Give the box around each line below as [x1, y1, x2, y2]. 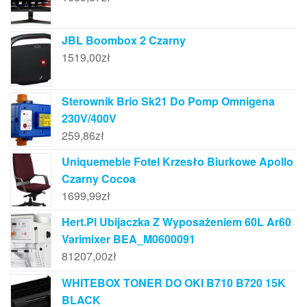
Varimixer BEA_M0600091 [62, 231, 195, 247]
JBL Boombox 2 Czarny [62, 32, 186, 49]
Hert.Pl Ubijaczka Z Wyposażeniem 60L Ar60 [62, 214, 291, 230]
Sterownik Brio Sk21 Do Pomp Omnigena [62, 93, 275, 109]
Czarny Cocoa [62, 170, 136, 186]
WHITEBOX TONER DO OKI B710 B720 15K [62, 274, 286, 291]
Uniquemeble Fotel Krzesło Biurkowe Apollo [62, 153, 293, 169]
